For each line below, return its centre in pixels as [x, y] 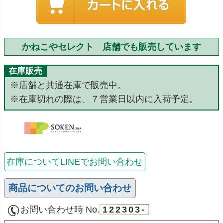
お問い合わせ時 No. [60, 210]
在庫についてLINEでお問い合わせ [75, 162]
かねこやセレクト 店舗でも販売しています [111, 47]
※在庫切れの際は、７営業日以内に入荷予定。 [104, 99]
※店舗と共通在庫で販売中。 [68, 85]
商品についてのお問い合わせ [70, 188]
